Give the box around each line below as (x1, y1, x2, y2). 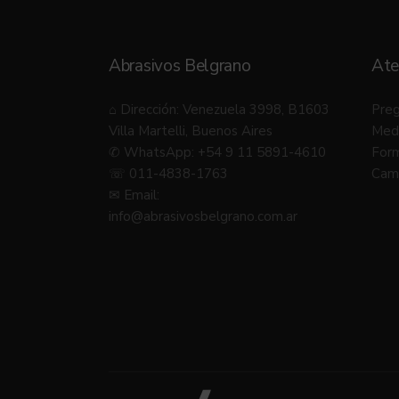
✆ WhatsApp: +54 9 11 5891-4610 (109, 143, 326, 162)
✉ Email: (109, 186, 159, 205)
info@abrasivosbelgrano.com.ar (109, 208, 297, 226)
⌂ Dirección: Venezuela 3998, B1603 (109, 101, 330, 119)
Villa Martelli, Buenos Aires (109, 122, 273, 141)
